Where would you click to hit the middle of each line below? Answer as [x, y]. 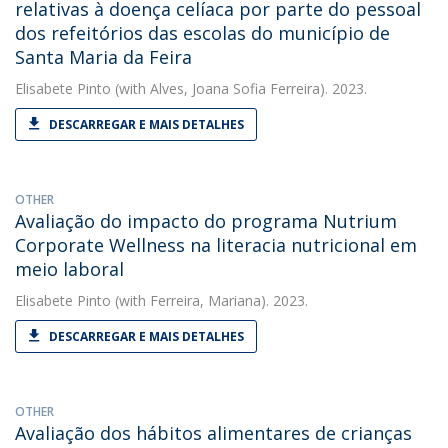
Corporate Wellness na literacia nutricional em [216, 245]
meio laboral [69, 269]
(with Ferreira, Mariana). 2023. [209, 300]
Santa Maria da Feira [103, 57]
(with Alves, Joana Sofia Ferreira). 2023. [239, 88]
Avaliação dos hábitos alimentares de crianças [213, 433]
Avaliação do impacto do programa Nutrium [206, 221]
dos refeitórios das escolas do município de [202, 33]
